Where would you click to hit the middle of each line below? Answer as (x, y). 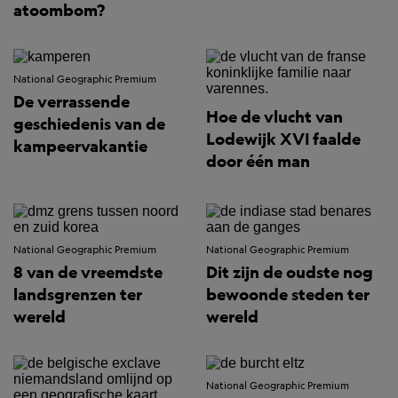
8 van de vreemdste (88, 273)
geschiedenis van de (89, 124)
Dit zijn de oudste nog (290, 273)
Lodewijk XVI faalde (283, 139)
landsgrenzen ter (78, 295)
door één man (258, 162)
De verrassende (72, 102)
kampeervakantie (80, 147)
